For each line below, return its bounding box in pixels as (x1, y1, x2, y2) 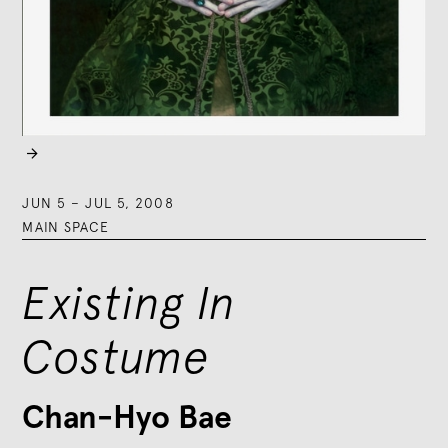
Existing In (22, 274, 237, 329)
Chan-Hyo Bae (22, 397, 233, 437)
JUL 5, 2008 (85, 194, 174, 211)
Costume (22, 328, 211, 383)
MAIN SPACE (22, 218, 110, 235)
